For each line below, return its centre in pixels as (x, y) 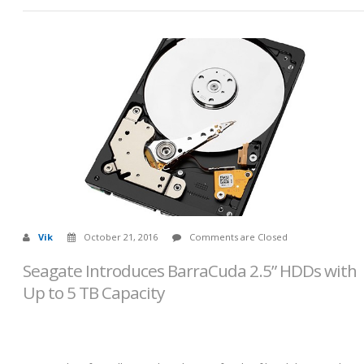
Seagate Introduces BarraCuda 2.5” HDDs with (190, 270)
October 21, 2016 (121, 236)
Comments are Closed (238, 236)
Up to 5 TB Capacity (93, 292)
